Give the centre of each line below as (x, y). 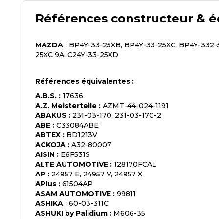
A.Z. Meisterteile (66, 105)
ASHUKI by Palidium (71, 213)
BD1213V (82, 135)
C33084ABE (77, 125)
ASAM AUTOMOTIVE (73, 193)
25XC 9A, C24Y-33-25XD (77, 55)
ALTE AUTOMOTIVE (72, 164)
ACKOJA (50, 144)
